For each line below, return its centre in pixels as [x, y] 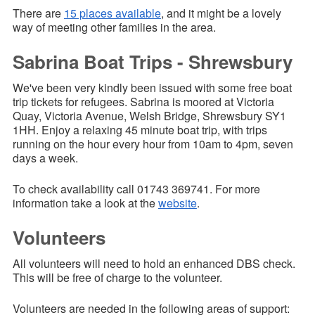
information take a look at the [85, 203]
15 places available [112, 13]
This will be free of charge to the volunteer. [117, 278]
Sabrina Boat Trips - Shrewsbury [152, 62]
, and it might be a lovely [221, 13]
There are [38, 13]
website [177, 203]
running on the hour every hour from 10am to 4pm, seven [153, 144]
